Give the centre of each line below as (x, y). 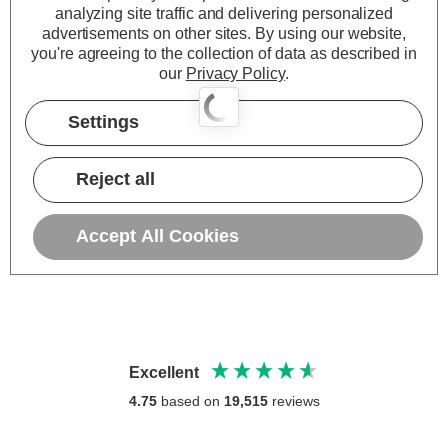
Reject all (115, 179)
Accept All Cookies (157, 236)
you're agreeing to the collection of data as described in (224, 54)
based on (192, 401)
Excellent (164, 372)
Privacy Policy (235, 74)
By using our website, (331, 34)
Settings (103, 122)
